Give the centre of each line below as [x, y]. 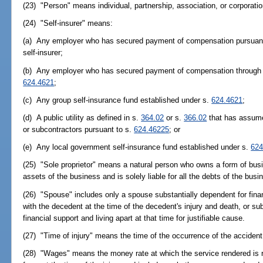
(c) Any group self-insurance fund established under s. [117, 100]
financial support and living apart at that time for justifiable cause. [134, 218]
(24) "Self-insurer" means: [68, 23]
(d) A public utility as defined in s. [82, 117]
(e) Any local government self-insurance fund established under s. [137, 147]
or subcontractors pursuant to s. [79, 129]
